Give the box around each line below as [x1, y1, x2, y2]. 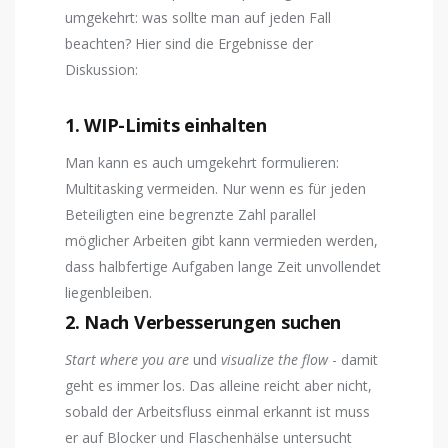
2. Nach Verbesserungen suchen [65, 309, 342, 334]
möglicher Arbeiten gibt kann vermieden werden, [65, 230, 378, 250]
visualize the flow [221, 349, 328, 369]
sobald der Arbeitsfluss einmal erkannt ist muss [65, 401, 370, 421]
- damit [328, 349, 378, 369]
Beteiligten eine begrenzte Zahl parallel [65, 204, 316, 224]
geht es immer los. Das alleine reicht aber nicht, [65, 375, 372, 395]
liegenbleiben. [65, 282, 152, 302]
